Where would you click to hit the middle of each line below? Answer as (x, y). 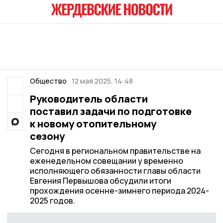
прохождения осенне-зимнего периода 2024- (119, 191)
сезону (47, 136)
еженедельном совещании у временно (106, 161)
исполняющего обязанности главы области (115, 171)
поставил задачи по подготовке (111, 111)
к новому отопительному (93, 124)
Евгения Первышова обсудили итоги (100, 181)
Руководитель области (89, 99)
